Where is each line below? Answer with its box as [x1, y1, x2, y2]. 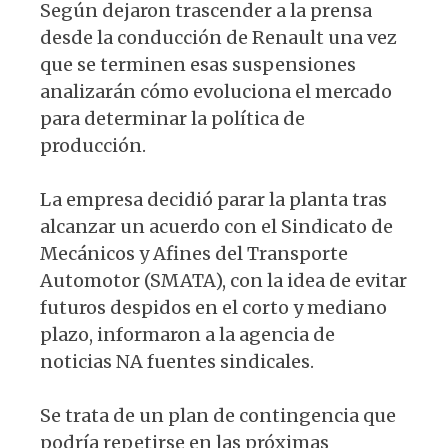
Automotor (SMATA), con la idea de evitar [40, 269, 407, 293]
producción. [40, 134, 146, 158]
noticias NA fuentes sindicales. [40, 350, 314, 374]
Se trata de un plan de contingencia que [40, 404, 396, 428]
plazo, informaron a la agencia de [40, 323, 335, 347]
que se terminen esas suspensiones [40, 53, 356, 77]
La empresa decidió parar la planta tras [40, 188, 387, 212]
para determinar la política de [40, 107, 305, 131]
